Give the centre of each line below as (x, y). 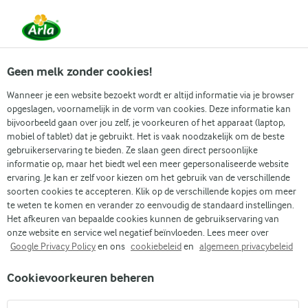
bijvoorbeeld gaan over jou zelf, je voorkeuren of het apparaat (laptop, (146, 122)
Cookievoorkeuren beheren (80, 278)
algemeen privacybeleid (246, 246)
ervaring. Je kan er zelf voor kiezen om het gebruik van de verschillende (148, 177)
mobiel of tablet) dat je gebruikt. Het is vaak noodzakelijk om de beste (146, 136)
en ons (111, 246)
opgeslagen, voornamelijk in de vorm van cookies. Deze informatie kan (149, 109)
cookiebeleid (156, 246)
